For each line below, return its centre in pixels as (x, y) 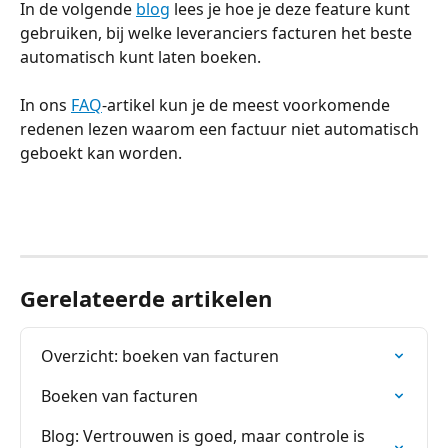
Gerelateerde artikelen (146, 297)
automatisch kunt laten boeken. (140, 56)
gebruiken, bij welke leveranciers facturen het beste (218, 32)
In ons (45, 105)
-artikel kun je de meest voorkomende (248, 105)
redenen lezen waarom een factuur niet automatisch (221, 129)
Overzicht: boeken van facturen (160, 355)
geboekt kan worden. (101, 153)
